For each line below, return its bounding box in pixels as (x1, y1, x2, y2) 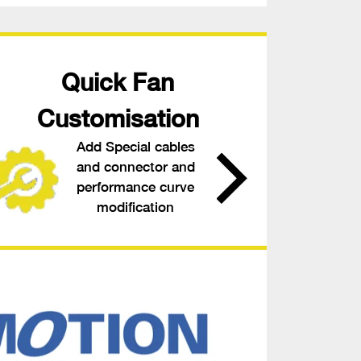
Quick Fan (61, 67, 174, 97)
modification (97, 198, 174, 215)
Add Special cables (76, 138, 195, 155)
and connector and (76, 158, 195, 175)
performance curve (77, 178, 194, 195)
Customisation (36, 103, 199, 133)
